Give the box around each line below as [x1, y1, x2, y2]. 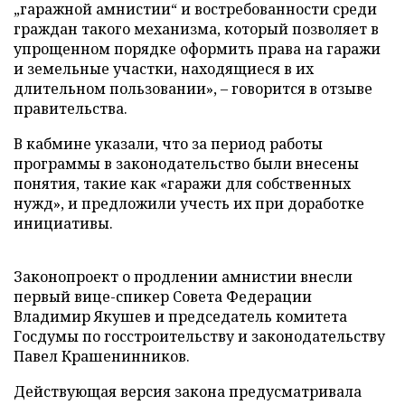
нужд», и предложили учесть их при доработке [14, 193, 364, 213]
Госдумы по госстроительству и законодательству [14, 326, 385, 346]
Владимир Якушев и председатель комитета [14, 306, 347, 326]
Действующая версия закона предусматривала [14, 381, 362, 401]
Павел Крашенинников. [14, 346, 190, 366]
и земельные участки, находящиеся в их [14, 59, 314, 79]
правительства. [14, 99, 127, 118]
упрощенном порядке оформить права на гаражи [14, 39, 381, 59]
